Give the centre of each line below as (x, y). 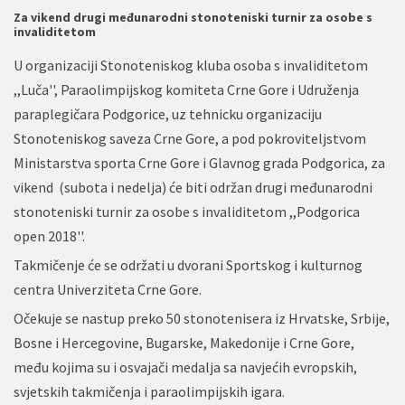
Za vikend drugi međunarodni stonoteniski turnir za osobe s (193, 17)
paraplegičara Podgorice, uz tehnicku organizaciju (168, 113)
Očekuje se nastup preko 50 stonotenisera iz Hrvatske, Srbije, (202, 318)
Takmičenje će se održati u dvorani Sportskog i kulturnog (188, 264)
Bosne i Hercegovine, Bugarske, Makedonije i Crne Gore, (184, 342)
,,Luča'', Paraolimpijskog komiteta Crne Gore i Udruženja (186, 89)
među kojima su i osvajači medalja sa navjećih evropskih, (185, 367)
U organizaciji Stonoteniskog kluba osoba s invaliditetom (191, 65)
